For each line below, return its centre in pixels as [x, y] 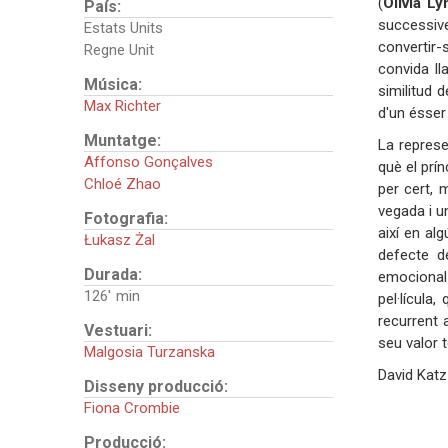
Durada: [114, 274]
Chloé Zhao [122, 183]
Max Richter [122, 105]
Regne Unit [118, 49]
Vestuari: [119, 330]
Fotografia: [127, 218]
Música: [114, 84]
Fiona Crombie [131, 407]
